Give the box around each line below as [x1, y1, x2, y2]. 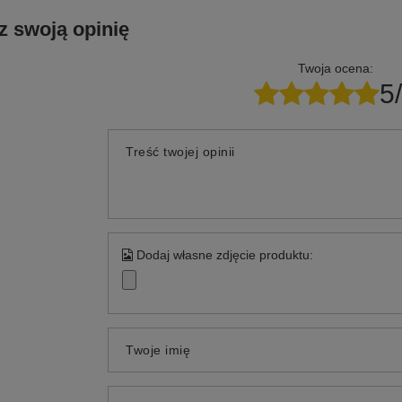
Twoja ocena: [298, 61, 373, 75]
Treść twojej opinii [126, 144, 235, 159]
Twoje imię [126, 343, 191, 357]
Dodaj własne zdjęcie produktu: [133, 248, 314, 262]
